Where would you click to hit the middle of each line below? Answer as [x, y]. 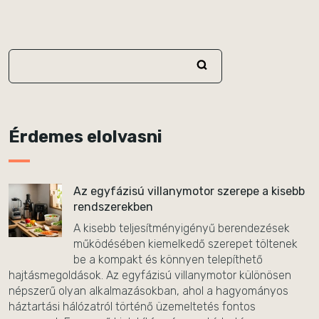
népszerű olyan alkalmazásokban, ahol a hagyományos [148, 291]
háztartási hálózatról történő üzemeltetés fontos [132, 307]
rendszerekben [113, 207]
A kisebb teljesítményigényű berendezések [182, 228]
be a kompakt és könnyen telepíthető [168, 260]
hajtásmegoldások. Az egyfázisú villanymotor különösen [150, 275]
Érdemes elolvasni [85, 137]
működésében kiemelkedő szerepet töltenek [185, 244]
